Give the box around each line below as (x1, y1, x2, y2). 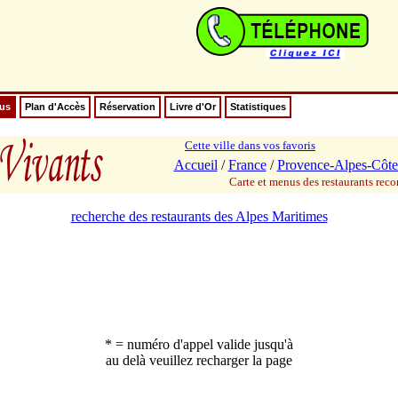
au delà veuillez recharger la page (106, 353, 292, 368)
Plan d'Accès (25, 101, 85, 112)
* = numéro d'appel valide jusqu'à (105, 337, 293, 352)
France (227, 157, 267, 172)
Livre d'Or (170, 101, 216, 112)
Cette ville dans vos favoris (185, 139, 315, 152)
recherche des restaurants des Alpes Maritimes (70, 209, 328, 224)
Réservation (99, 101, 155, 112)
